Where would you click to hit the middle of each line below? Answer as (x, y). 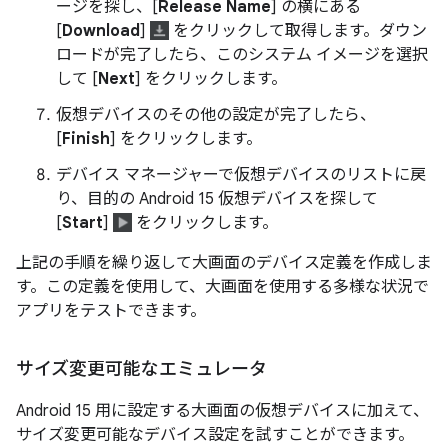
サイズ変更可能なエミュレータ (141, 369)
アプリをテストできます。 (111, 311)
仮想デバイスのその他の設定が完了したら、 (216, 115)
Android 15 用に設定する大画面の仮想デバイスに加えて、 (222, 411)
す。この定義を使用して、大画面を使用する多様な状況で (222, 287)
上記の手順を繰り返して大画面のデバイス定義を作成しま (224, 263)
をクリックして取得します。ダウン (298, 31)
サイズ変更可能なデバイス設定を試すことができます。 (215, 435)
